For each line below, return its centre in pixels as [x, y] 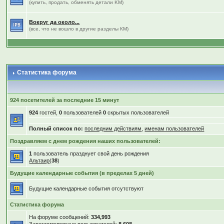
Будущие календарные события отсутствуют [86, 188]
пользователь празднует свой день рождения [91, 153]
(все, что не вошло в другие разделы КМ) [79, 29]
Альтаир [39, 160]
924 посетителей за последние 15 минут [65, 100]
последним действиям [113, 128]
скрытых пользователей [138, 112]
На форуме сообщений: [60, 217]
